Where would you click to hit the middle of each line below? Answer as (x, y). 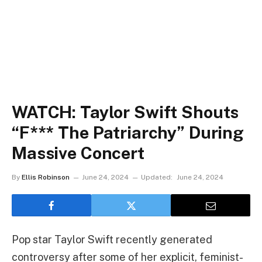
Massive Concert (78, 153)
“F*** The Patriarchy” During (128, 132)
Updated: (157, 177)
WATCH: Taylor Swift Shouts (125, 112)
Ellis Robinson (46, 177)
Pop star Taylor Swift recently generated (112, 239)
